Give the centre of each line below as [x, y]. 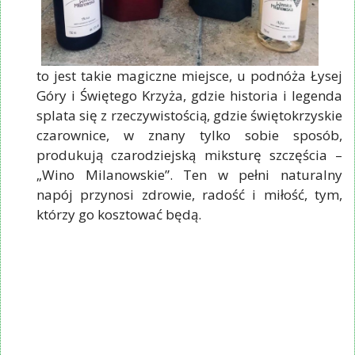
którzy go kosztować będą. [119, 214]
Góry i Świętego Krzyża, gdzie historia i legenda [189, 95]
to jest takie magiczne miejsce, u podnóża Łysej [189, 75]
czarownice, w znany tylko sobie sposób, [189, 135]
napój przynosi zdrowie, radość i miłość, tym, [189, 194]
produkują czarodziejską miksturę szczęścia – [189, 155]
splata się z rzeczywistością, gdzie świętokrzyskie [189, 115]
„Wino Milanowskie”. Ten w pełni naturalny [189, 174]
